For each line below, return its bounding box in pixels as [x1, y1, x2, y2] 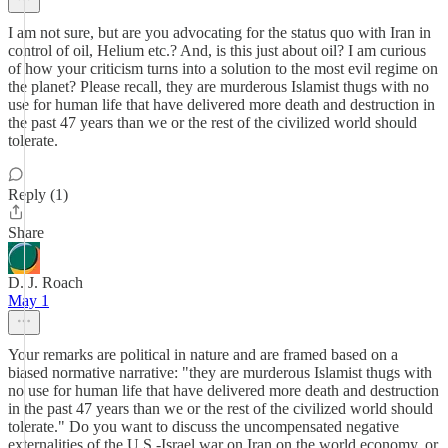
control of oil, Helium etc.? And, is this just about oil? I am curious [8, 42, 426, 59]
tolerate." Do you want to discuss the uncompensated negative [8, 418, 399, 435]
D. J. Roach [8, 274, 83, 291]
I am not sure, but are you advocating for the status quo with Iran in [8, 24, 431, 41]
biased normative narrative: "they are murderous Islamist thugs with [8, 364, 432, 381]
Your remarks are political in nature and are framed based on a [8, 346, 398, 363]
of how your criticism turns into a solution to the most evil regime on [8, 60, 438, 77]
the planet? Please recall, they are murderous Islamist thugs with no [8, 78, 429, 95]
